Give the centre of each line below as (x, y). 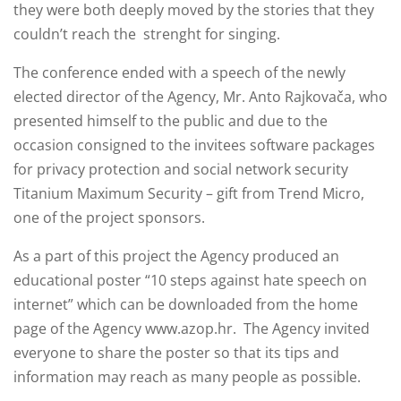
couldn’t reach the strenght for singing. (147, 34)
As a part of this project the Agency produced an (176, 256)
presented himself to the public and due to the (171, 121)
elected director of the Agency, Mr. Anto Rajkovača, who (200, 97)
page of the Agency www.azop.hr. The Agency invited (192, 329)
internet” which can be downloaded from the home (186, 305)
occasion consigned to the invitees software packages (194, 145)
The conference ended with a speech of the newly (179, 73)
